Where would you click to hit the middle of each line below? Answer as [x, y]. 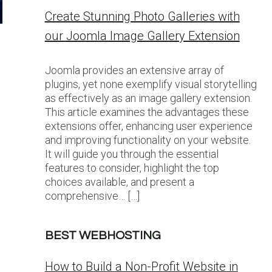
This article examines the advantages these [147, 112]
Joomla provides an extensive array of [134, 70]
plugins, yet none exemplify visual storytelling [151, 84]
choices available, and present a [119, 182]
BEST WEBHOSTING [103, 236]
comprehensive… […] [92, 196]
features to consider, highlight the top [132, 168]
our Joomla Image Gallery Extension [142, 36]
